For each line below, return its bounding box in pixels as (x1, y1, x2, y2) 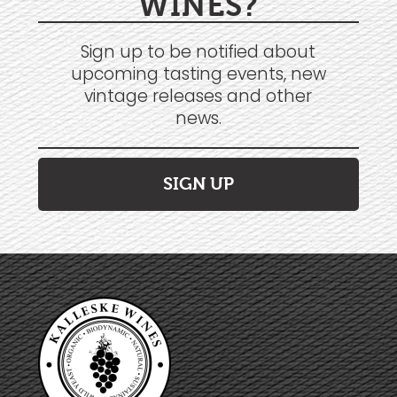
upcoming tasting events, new (70, 61, 326, 86)
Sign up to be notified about (81, 39, 316, 64)
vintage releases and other (84, 83, 313, 108)
